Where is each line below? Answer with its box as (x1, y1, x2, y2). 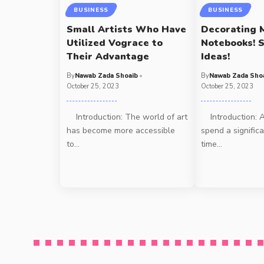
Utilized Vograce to (67, 37, 163, 50)
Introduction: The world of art (67, 111, 188, 123)
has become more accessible (67, 125, 176, 137)
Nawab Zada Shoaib (75, 71, 138, 81)
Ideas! (201, 50, 230, 64)
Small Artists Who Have (67, 23, 187, 37)
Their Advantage (67, 50, 150, 64)
